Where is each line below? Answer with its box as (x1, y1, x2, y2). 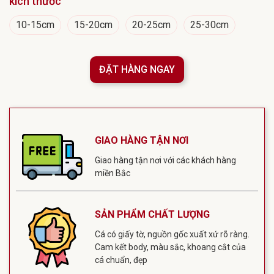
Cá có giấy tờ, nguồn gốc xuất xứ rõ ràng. (94, 229, 250, 240)
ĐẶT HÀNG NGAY (99, 63, 175, 75)
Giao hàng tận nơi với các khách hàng (94, 155, 236, 166)
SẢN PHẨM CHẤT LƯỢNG (94, 209, 210, 221)
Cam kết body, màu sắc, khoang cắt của (94, 242, 246, 253)
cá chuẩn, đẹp (94, 255, 147, 265)
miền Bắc (94, 168, 130, 179)
